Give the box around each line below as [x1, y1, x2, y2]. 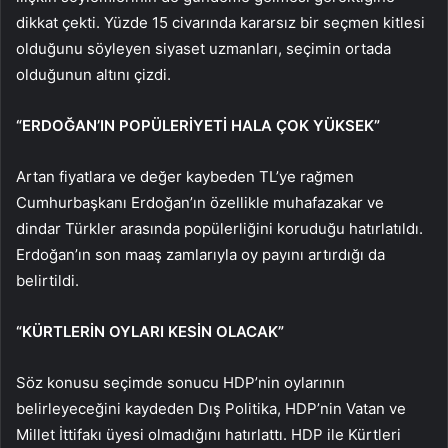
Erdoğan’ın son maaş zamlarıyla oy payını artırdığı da [16, 244, 385, 264]
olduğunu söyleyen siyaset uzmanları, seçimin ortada [16, 38, 391, 58]
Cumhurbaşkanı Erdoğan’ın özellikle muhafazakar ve [16, 192, 384, 212]
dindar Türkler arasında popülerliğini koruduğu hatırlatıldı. [16, 218, 423, 238]
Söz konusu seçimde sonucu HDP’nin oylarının [16, 372, 345, 392]
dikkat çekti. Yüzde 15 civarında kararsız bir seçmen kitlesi [16, 12, 425, 32]
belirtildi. [16, 270, 79, 290]
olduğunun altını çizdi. [16, 64, 171, 84]
